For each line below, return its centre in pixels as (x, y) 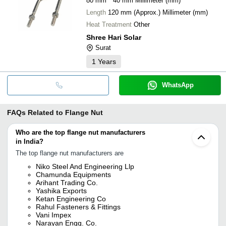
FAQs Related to (35, 112)
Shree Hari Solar (114, 37)
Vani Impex (53, 215)
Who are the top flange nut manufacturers (80, 132)
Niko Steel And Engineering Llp (85, 166)
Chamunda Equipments (73, 174)
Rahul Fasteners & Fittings (78, 207)
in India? (30, 141)
